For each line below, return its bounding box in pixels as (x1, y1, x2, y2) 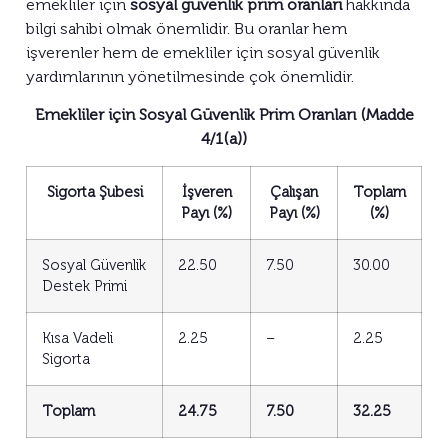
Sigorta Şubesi (46, 182, 143, 201)
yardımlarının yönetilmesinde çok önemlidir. (26, 66, 354, 86)
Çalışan (270, 182, 318, 201)
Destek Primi (42, 276, 127, 295)
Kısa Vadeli (42, 328, 113, 347)
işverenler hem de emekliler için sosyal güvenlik (26, 42, 380, 62)
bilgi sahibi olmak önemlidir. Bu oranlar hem (26, 18, 347, 38)
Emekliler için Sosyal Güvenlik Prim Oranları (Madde (34, 105, 414, 125)
